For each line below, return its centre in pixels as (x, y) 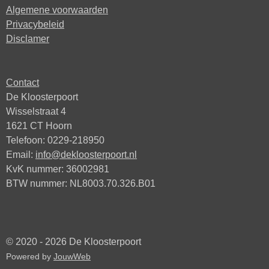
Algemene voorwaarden (57, 10)
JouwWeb (72, 257)
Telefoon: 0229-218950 (55, 140)
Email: (21, 154)
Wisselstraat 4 (36, 111)
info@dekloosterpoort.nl (86, 154)
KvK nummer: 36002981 (58, 169)
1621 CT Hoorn (39, 125)
